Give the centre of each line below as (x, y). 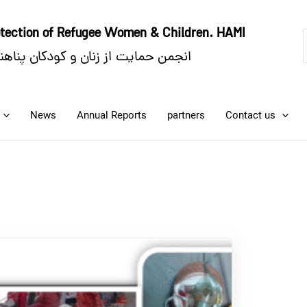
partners (186, 115)
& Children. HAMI (196, 34)
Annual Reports (112, 115)
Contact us (250, 115)
